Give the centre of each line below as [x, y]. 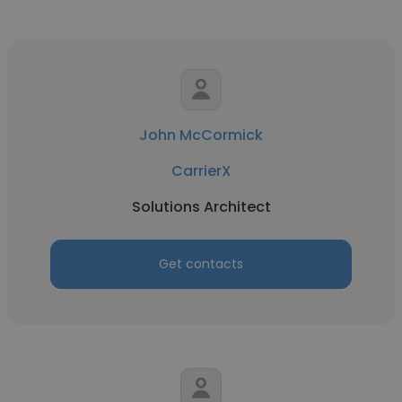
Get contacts [201, 264]
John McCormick [201, 135]
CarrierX [201, 171]
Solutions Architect [201, 207]
